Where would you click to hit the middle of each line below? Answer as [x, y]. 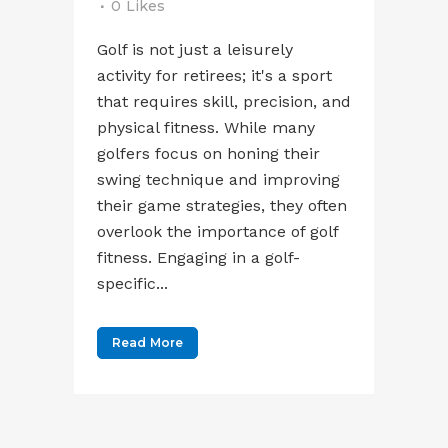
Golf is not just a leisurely [195, 49]
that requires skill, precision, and [224, 101]
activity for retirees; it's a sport [214, 75]
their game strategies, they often [222, 205]
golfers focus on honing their [208, 153]
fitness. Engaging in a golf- [198, 257]
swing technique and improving [218, 179]
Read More [147, 342]
